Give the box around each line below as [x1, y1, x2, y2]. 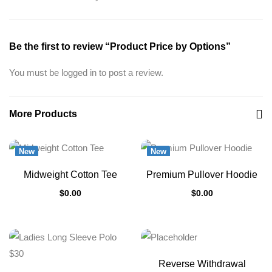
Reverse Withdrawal [158, 259, 246, 269]
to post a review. [97, 67, 163, 78]
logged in [61, 67, 97, 78]
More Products [9, 109, 77, 119]
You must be [9, 67, 61, 78]
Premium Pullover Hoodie [146, 169, 257, 180]
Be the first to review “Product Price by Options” [9, 41, 231, 52]
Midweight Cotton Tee [23, 169, 117, 180]
